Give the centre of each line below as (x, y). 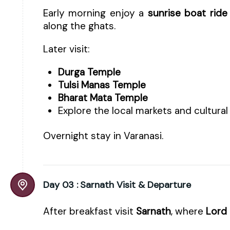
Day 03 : (61, 185)
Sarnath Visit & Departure (136, 185)
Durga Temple (89, 72)
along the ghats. (79, 26)
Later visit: (66, 49)
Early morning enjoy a (95, 13)
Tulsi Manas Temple (102, 85)
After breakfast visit (90, 211)
